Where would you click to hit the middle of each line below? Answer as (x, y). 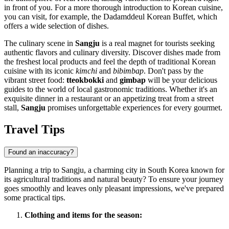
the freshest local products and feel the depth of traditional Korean (110, 62)
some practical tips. (35, 198)
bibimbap (128, 71)
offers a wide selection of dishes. (56, 26)
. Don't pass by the (174, 71)
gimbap (133, 80)
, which (205, 17)
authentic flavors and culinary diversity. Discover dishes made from (112, 53)
